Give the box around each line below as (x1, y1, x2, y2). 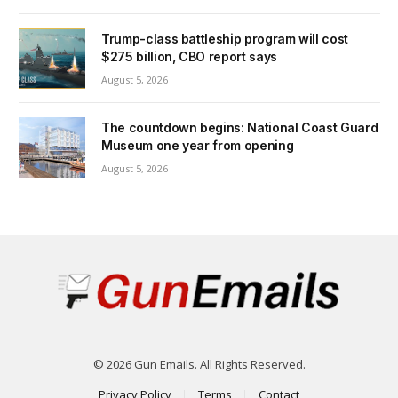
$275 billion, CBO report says (101, 48, 277, 64)
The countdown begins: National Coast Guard (101, 120, 378, 136)
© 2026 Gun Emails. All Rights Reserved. (92, 356, 306, 373)
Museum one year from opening (101, 138, 294, 154)
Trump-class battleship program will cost (101, 30, 348, 46)
